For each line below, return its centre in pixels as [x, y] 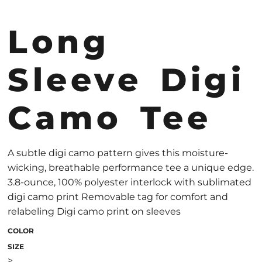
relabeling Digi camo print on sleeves [94, 211]
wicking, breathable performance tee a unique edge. [131, 168]
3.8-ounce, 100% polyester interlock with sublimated [130, 182]
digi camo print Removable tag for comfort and [118, 197]
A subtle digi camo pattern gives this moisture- [118, 153]
